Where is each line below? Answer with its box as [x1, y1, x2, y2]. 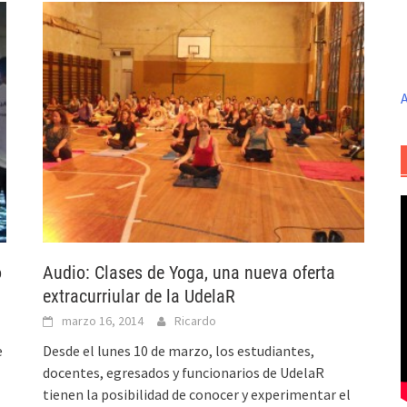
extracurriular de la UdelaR [43, 284, 236, 307]
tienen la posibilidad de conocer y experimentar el [43, 384, 352, 403]
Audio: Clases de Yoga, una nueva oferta [43, 261, 336, 283]
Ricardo [174, 312, 217, 329]
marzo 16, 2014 [62, 312, 144, 329]
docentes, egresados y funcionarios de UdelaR [43, 362, 325, 382]
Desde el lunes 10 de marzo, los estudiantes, [43, 341, 315, 360]
